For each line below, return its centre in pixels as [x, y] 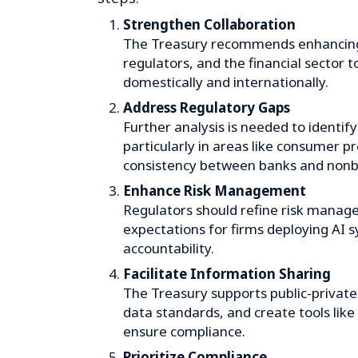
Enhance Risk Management [215, 191]
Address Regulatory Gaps [207, 107]
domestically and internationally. [226, 82]
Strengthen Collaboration [209, 24]
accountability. [169, 248]
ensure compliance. [184, 331]
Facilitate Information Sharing [227, 274]
